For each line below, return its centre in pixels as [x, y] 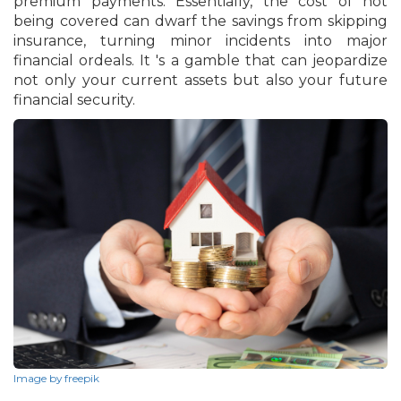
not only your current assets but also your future [200, 81]
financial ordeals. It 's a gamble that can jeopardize [200, 61]
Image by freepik [56, 378]
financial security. [74, 100]
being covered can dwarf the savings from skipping [200, 21]
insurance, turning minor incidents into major [200, 41]
